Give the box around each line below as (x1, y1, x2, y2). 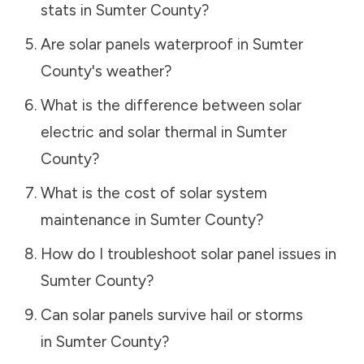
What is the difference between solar (40, 95, 301, 115)
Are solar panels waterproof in (40, 34, 253, 54)
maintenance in (40, 210, 150, 229)
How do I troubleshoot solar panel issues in (40, 244, 336, 263)
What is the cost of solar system (40, 183, 267, 202)
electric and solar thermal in (40, 122, 236, 141)
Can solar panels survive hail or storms (40, 305, 303, 324)
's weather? (91, 61, 171, 80)
